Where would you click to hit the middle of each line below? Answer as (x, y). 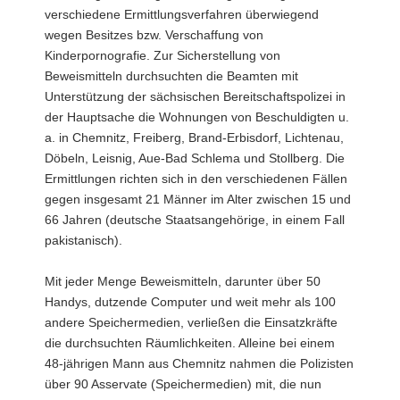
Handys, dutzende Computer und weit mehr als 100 (190, 301)
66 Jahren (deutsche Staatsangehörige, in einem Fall (195, 219)
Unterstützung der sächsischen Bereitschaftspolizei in (195, 96)
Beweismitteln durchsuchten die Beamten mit (171, 75)
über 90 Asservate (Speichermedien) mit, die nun (183, 383)
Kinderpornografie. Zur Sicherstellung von (162, 55)
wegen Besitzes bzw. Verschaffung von (154, 34)
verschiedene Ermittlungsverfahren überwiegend (182, 14)
